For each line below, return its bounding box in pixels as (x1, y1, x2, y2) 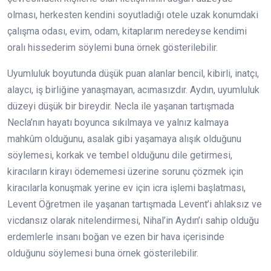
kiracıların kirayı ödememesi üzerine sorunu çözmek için (7, 166, 243, 178)
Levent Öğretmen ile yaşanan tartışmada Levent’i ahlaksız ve (7, 198, 262, 211)
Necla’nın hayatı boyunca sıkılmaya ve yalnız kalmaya (7, 117, 229, 129)
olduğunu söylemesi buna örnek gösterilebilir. (7, 247, 198, 260)
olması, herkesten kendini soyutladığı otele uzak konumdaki (7, 9, 258, 21)
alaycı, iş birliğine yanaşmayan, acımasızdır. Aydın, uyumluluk (7, 84, 260, 96)
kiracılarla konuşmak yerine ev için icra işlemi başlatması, (7, 182, 246, 194)
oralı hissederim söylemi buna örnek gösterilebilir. (7, 42, 218, 54)
